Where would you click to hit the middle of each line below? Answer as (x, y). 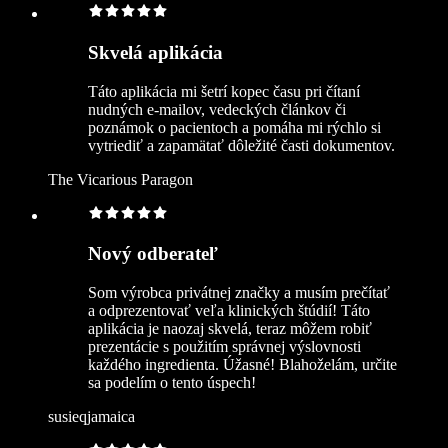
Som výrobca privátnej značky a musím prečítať (239, 293)
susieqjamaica (91, 417)
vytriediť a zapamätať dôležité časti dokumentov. (241, 145)
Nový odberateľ (153, 254)
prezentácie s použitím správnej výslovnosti (224, 347)
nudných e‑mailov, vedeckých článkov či (217, 109)
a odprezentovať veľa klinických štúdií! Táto (229, 311)
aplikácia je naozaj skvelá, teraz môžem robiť (230, 329)
